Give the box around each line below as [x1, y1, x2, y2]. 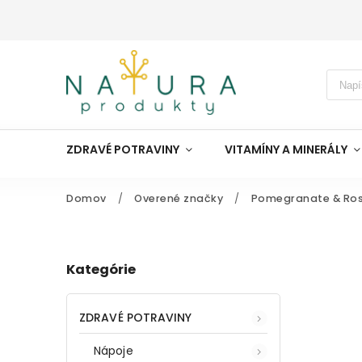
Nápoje [94, 342, 133, 359]
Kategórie [66, 260, 136, 280]
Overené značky [134, 192, 223, 205]
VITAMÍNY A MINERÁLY [225, 141, 347, 158]
